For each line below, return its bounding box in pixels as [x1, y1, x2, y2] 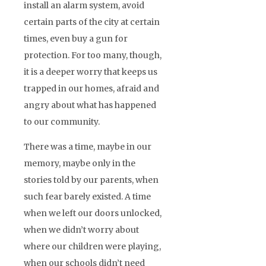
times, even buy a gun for [24, 33, 128, 44]
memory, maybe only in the [24, 157, 135, 169]
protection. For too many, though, [24, 49, 161, 61]
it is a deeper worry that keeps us [24, 66, 157, 77]
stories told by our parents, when [24, 174, 159, 185]
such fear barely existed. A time [24, 191, 151, 202]
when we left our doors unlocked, [24, 207, 161, 218]
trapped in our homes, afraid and [24, 83, 159, 94]
